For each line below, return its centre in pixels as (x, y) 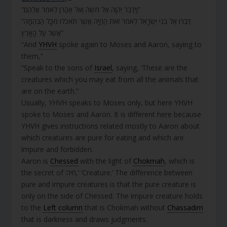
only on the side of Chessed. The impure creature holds (112, 196)
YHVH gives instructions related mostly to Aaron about (111, 126)
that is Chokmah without (125, 207)
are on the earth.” (50, 91)
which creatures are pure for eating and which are (103, 137)
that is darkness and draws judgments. (85, 219)
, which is (180, 161)
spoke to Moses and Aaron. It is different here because (111, 114)
